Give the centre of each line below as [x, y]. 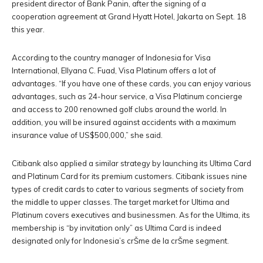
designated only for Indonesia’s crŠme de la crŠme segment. [120, 241]
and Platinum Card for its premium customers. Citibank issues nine [129, 176]
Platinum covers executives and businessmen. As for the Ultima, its [131, 215]
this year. [28, 29]
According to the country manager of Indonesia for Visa [111, 58]
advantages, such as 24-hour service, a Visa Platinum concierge [127, 96]
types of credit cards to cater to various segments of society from [128, 189]
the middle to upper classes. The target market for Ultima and [121, 202]
